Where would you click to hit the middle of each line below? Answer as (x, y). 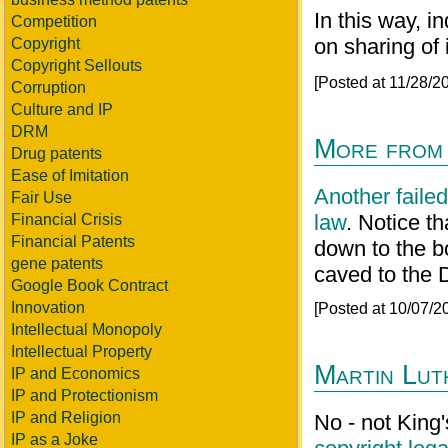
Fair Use (41, 197)
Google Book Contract (89, 285)
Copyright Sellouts (76, 65)
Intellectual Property (81, 351)
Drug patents (56, 153)
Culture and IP (62, 109)
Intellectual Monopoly (86, 329)
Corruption (48, 87)
